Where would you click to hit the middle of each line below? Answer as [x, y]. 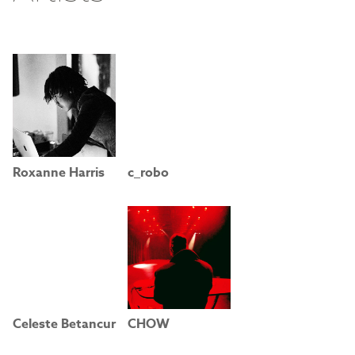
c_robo [148, 172]
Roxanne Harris [59, 172]
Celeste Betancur [64, 324]
